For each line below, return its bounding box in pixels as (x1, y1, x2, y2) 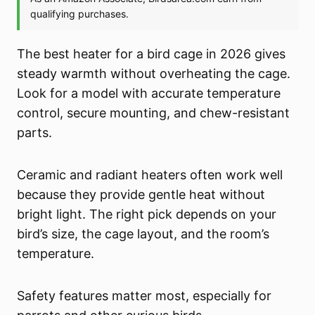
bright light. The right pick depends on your (17, 207, 277, 222)
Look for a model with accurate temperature (17, 86, 281, 101)
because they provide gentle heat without (17, 187, 266, 202)
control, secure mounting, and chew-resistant (17, 105, 290, 121)
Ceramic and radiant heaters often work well (17, 167, 283, 183)
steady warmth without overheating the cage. (17, 66, 291, 82)
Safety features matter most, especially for (17, 288, 272, 304)
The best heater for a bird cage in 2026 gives (17, 46, 286, 62)
